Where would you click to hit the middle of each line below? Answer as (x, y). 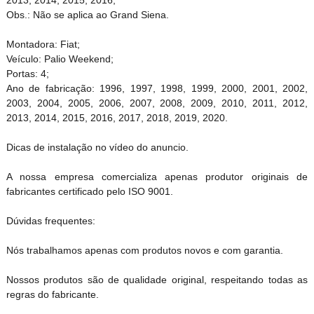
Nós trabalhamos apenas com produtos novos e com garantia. (144, 250)
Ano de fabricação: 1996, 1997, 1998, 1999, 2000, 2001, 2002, (157, 88)
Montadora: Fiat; (43, 44)
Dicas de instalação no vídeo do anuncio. (97, 147)
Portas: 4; (27, 73)
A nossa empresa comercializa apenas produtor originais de (157, 176)
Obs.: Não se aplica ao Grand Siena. (87, 14)
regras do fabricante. (52, 294)
